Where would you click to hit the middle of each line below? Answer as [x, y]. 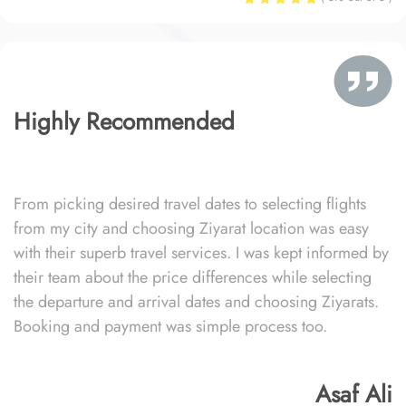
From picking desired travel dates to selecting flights [190, 204]
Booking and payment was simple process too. [170, 326]
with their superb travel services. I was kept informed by [201, 253]
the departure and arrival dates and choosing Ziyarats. [196, 302]
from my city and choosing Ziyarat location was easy [191, 228]
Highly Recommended [124, 121]
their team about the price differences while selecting [193, 277]
